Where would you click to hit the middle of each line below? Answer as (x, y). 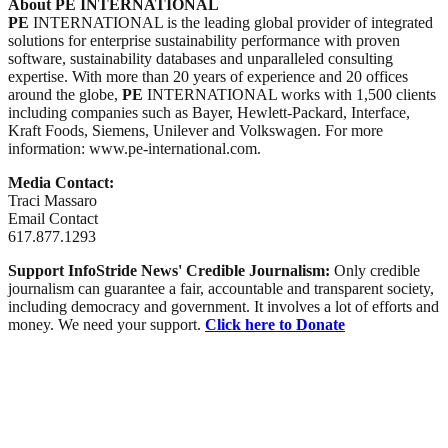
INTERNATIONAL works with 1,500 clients (289, 94)
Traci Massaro (52, 200)
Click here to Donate (275, 324)
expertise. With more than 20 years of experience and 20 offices (208, 76)
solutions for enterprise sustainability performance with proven (204, 40)
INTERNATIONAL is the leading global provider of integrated (231, 22)
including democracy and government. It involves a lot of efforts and (223, 306)
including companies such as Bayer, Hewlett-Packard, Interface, (209, 112)
